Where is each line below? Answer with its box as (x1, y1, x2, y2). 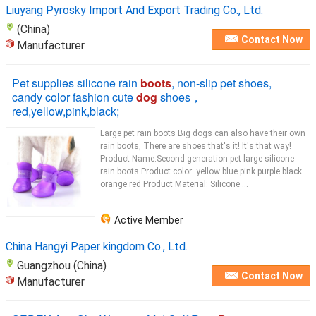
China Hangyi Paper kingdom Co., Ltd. (6, 240, 188, 253)
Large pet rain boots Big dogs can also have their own (100, 128, 305, 138)
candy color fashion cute (12, 89, 136, 105)
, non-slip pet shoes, (171, 75, 272, 91)
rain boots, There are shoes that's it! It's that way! (100, 141, 291, 151)
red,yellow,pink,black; (12, 103, 119, 119)
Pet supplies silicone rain (12, 75, 140, 91)
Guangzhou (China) (17, 259, 107, 272)
